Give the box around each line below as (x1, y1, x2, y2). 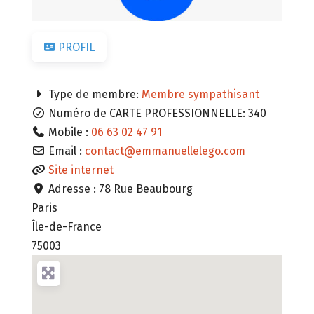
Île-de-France (31, 220, 102, 234)
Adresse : (48, 182, 99, 196)
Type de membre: (48, 88, 142, 102)
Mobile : (48, 125, 91, 139)
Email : (48, 144, 85, 158)
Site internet (48, 163, 116, 177)
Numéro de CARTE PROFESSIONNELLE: (48, 107, 248, 121)
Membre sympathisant (141, 88, 259, 102)
